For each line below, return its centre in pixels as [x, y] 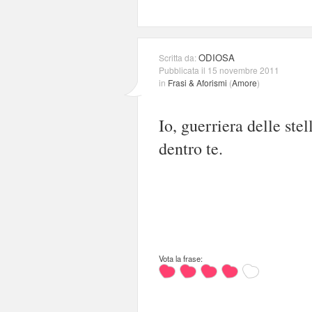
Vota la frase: [181, 258]
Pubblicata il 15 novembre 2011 [219, 70]
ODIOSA [217, 57]
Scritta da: [179, 57]
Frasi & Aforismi [197, 82]
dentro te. [191, 148]
